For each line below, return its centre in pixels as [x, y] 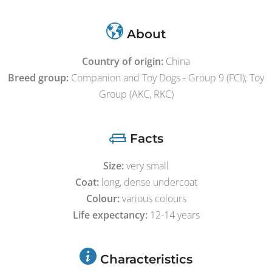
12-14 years [173, 215]
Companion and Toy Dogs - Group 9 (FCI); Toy [166, 77]
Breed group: [38, 77]
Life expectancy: [110, 215]
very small [146, 165]
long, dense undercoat [148, 182]
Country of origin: [123, 61]
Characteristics [144, 259]
